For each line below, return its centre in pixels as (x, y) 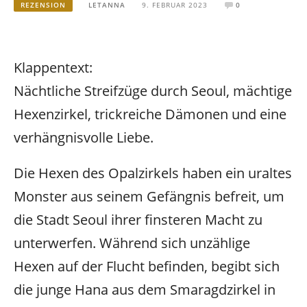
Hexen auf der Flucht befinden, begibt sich (147, 267)
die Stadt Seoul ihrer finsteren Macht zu (138, 220)
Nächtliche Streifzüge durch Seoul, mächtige (153, 90)
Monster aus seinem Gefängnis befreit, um (149, 197)
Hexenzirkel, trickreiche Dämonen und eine (150, 114)
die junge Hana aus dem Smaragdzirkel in (145, 290)
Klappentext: (53, 67)
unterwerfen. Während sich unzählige (132, 243)
